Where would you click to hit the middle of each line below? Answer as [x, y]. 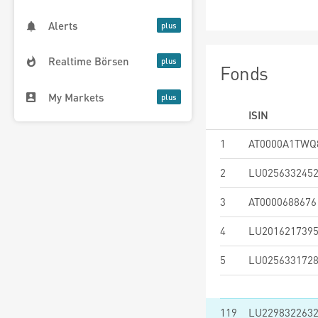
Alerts [63, 26]
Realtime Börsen [89, 61]
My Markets [76, 97]
